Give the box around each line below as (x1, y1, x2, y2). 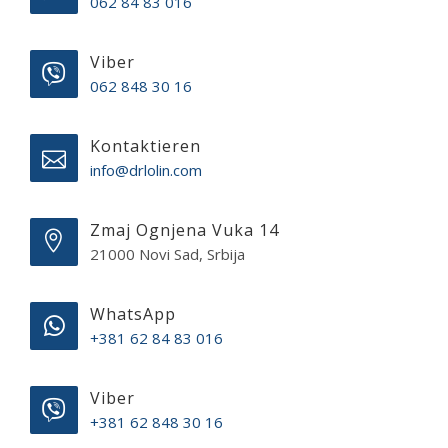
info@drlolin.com (90, 159, 202, 180)
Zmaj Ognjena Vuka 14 (90, 218, 279, 241)
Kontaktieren (90, 134, 201, 157)
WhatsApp (90, 302, 176, 325)
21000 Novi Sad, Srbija (90, 243, 245, 264)
